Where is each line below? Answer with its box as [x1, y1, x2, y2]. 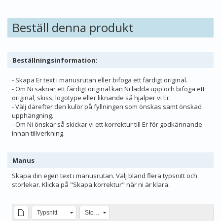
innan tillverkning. [12, 129, 65, 138]
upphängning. [12, 111, 53, 120]
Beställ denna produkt [12, 19, 134, 36]
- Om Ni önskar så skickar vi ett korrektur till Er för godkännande [12, 120, 202, 129]
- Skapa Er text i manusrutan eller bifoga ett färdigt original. [12, 75, 187, 84]
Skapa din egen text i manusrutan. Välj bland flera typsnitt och [12, 171, 197, 180]
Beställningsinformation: [12, 56, 98, 65]
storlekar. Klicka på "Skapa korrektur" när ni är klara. [12, 180, 170, 189]
